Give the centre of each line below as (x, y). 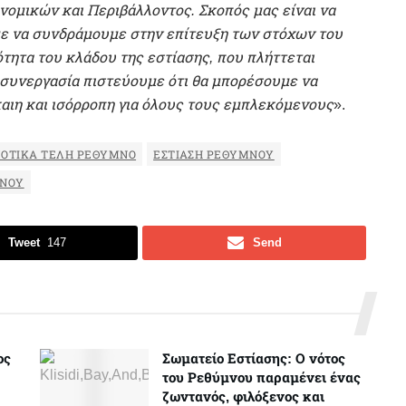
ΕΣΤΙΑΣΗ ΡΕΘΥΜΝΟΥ (214, 155)
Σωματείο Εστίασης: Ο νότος (254, 359)
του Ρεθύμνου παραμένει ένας (261, 378)
